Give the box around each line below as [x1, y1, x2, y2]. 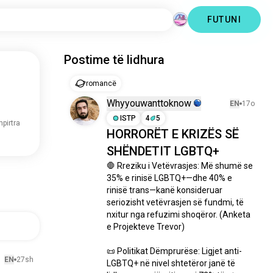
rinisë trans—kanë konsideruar [107, 185, 223, 195]
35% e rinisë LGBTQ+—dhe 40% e [107, 173, 233, 183]
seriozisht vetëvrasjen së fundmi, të [107, 197, 244, 207]
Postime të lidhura [64, 52, 165, 67]
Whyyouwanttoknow [107, 97, 192, 109]
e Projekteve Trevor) [107, 222, 185, 232]
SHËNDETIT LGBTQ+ [107, 144, 220, 158]
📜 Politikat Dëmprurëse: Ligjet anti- [107, 246, 243, 256]
